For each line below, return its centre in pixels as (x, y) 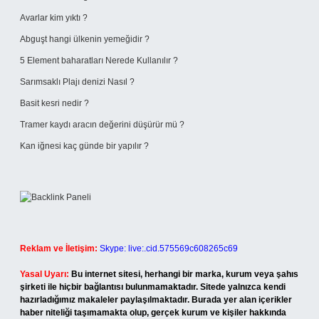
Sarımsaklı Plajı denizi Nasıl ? (77, 82)
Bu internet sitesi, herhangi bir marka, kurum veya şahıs (185, 274)
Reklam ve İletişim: (59, 249)
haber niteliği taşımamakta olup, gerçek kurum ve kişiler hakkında (153, 313)
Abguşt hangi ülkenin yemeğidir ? (85, 39)
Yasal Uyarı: (45, 274)
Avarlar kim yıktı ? (54, 18)
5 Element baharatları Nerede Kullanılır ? (99, 61)
